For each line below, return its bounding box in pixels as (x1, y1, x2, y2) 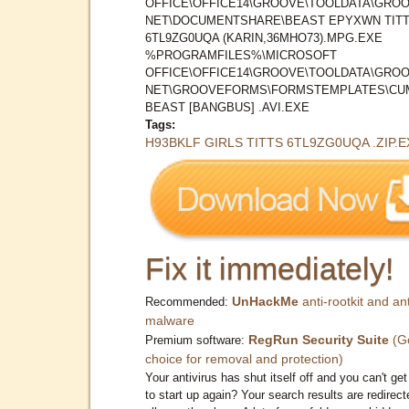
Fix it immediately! (145, 250, 393, 286)
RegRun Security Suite (248, 331, 389, 347)
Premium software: (145, 332, 248, 347)
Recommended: (145, 294, 232, 309)
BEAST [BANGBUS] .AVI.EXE (145, 100, 309, 114)
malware (145, 312, 194, 328)
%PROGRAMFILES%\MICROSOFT (145, 47, 337, 62)
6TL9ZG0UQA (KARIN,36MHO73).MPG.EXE (145, 30, 383, 45)
